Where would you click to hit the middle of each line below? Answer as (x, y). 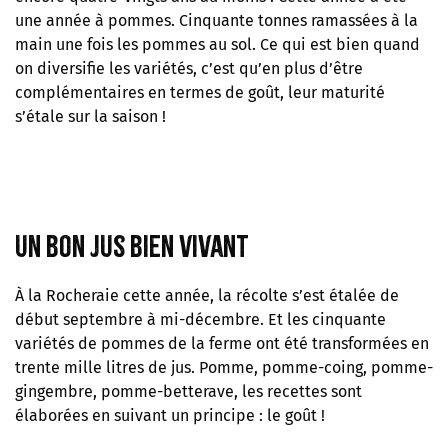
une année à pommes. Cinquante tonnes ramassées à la (216, 21)
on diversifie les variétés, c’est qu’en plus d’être (189, 69)
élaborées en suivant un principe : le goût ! (170, 416)
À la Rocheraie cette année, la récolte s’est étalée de (207, 296)
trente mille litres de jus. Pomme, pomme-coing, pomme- (224, 368)
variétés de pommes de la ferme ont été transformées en (222, 344)
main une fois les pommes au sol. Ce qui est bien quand (217, 45)
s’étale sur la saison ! (90, 117)
